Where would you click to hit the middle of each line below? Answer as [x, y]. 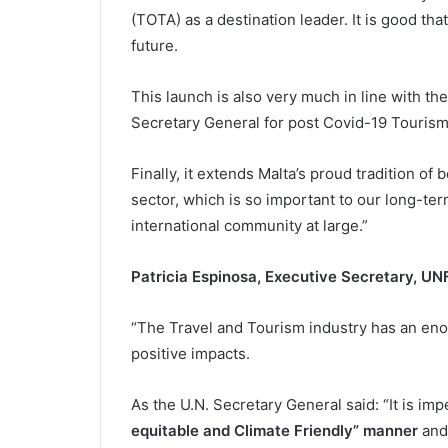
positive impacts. [190, 353]
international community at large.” [249, 225]
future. [154, 45]
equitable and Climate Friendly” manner [274, 430]
